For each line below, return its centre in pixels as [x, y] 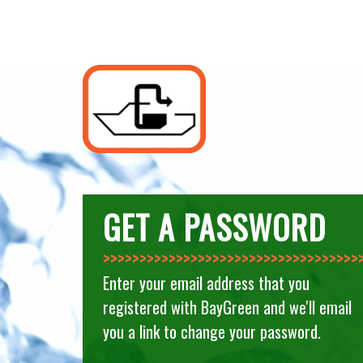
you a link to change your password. [211, 332]
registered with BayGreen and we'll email [227, 307]
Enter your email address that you [206, 283]
